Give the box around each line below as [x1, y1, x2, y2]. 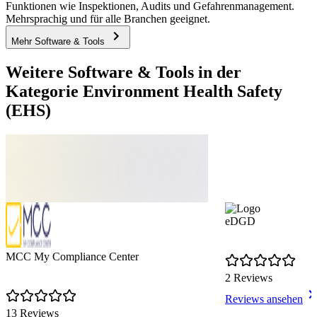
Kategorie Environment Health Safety [6, 82, 282, 101]
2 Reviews [225, 272, 272, 284]
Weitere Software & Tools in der [6, 63, 241, 82]
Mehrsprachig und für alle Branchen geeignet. [6, 13, 210, 25]
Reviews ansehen [225, 293, 303, 306]
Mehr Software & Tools [11, 36, 108, 47]
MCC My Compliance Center [6, 250, 139, 263]
